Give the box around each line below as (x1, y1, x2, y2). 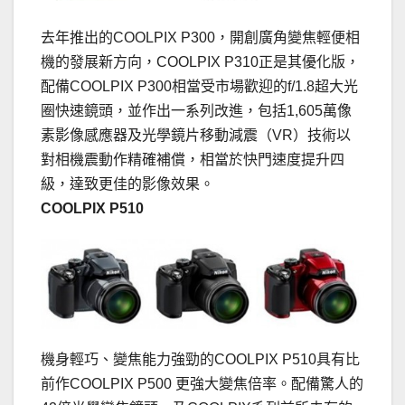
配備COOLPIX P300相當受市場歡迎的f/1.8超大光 (41, 79, 358, 95)
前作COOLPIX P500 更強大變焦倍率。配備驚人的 (41, 376, 363, 392)
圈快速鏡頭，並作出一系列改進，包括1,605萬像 (41, 103, 352, 119)
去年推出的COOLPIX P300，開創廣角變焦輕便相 (41, 30, 360, 46)
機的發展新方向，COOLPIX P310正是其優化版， (41, 54, 360, 71)
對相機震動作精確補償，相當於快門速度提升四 (41, 152, 344, 168)
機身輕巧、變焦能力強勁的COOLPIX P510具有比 (41, 352, 360, 368)
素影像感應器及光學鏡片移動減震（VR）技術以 (41, 127, 351, 144)
